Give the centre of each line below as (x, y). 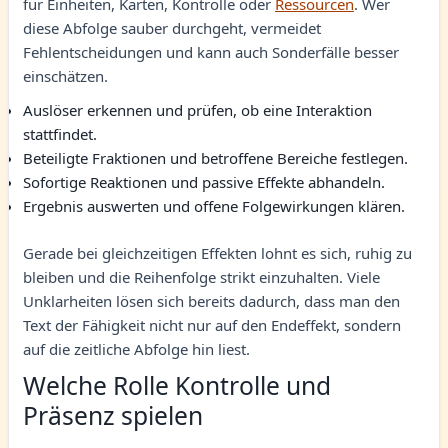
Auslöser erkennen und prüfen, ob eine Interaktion (197, 110)
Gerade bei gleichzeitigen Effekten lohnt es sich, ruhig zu (217, 252)
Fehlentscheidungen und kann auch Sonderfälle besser (211, 52)
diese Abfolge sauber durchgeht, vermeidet (172, 28)
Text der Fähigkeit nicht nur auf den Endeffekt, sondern (212, 324)
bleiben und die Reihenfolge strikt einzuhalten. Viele (201, 276)
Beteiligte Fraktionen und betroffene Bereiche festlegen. (215, 158)
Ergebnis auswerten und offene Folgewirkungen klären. (214, 206)
